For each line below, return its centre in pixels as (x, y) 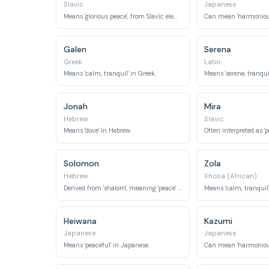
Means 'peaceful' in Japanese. (107, 245)
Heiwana (80, 221)
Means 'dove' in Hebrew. (98, 131)
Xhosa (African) (230, 176)
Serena (217, 49)
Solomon (82, 164)
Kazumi (218, 221)
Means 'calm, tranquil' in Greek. (110, 74)
